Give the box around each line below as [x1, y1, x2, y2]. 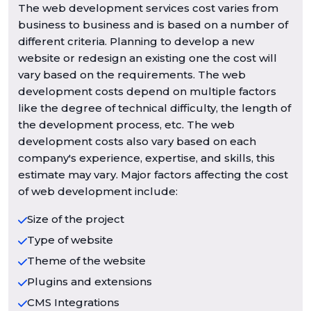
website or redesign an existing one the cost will [18, 51, 277, 65]
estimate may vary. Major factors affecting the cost [18, 167, 288, 181]
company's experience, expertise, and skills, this [18, 151, 275, 165]
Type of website [27, 233, 114, 246]
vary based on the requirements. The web [18, 67, 246, 81]
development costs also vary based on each [18, 134, 256, 148]
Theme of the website [27, 253, 146, 267]
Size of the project [27, 212, 125, 226]
